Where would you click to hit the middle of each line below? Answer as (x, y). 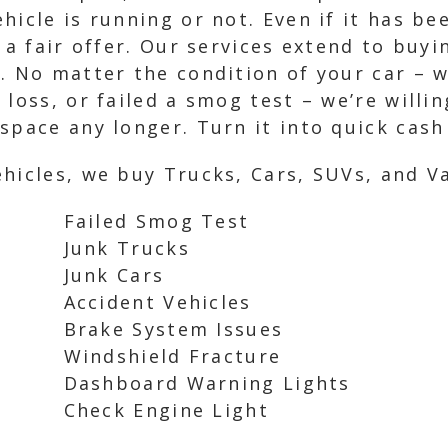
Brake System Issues (173, 329)
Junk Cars (114, 275)
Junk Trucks (126, 248)
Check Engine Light (166, 410)
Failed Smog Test (156, 221)
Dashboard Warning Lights (207, 383)
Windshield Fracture (172, 356)
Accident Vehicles (157, 302)
